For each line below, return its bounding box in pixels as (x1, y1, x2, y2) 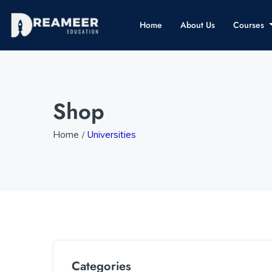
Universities (87, 128, 136, 140)
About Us (180, 19, 215, 31)
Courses (233, 19, 267, 31)
